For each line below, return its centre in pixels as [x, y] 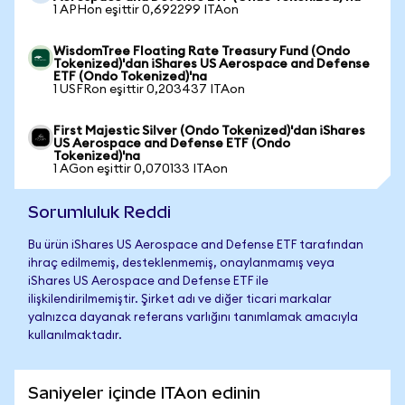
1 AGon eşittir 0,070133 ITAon [141, 169]
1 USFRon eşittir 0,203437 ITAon [149, 89]
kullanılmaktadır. [75, 336]
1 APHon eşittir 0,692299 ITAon [146, 10]
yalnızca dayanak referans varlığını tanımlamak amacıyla [193, 318]
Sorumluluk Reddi [99, 212]
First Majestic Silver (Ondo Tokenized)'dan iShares [209, 131]
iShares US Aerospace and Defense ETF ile [148, 282]
